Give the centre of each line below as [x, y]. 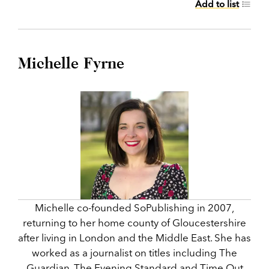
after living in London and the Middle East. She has [134, 237]
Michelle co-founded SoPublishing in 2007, [134, 207]
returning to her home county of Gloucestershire [134, 222]
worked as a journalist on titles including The [134, 252]
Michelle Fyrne [71, 63]
